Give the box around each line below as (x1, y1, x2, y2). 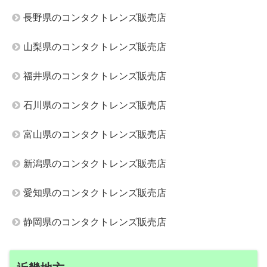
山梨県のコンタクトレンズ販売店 (23, 42, 166, 52)
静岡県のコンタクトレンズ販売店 (23, 217, 166, 228)
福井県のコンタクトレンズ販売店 (23, 71, 166, 82)
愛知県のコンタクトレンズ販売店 (23, 188, 166, 198)
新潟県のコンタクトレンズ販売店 (23, 159, 166, 169)
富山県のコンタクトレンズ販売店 (23, 129, 166, 140)
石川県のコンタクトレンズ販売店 (23, 100, 166, 111)
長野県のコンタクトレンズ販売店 (23, 13, 166, 23)
